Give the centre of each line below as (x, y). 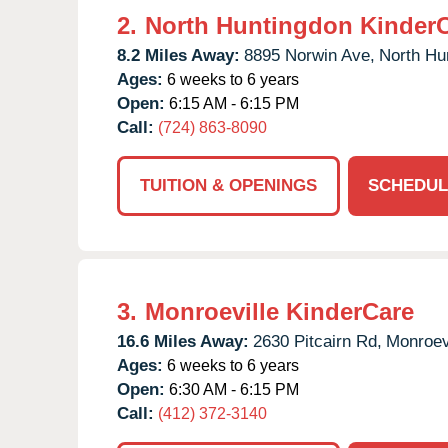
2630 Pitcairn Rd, (317, 341)
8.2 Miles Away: (178, 55)
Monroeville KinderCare (279, 311)
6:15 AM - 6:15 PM (232, 103)
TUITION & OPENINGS (228, 185)
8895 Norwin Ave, (309, 55)
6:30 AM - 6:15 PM (232, 389)
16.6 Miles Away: (183, 341)
